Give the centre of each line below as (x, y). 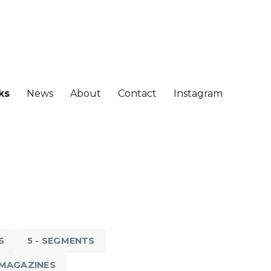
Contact (137, 93)
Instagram (198, 93)
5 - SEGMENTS (61, 241)
